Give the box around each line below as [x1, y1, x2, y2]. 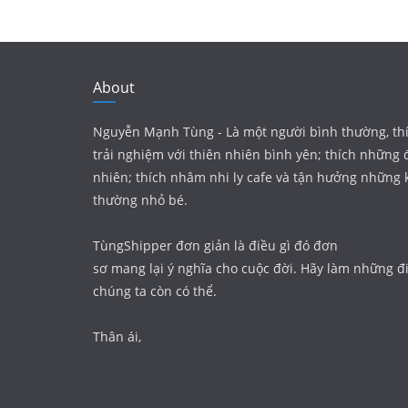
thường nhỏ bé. [93, 191, 188, 209]
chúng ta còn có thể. [93, 282, 217, 300]
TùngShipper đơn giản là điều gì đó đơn [93, 237, 338, 254]
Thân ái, [93, 328, 141, 345]
